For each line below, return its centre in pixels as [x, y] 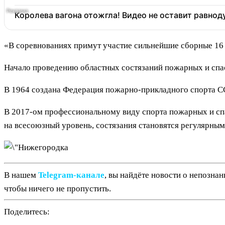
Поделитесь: [27, 211]
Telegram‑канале [71, 175]
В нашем [21, 175]
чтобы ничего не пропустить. [58, 188]
